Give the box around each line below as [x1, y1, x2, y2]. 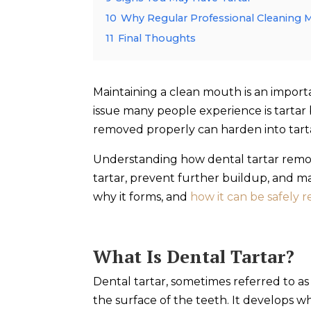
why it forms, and [93, 190, 188, 203]
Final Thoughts [118, 31, 196, 44]
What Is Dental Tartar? [93, 244, 295, 268]
